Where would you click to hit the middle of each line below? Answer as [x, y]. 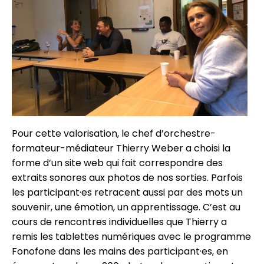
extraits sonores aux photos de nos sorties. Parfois [127, 178]
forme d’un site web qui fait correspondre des [117, 163]
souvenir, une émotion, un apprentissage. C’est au [126, 207]
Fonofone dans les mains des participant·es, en [120, 252]
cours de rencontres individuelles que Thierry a [119, 222]
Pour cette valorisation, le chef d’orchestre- [114, 134]
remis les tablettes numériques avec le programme [131, 237]
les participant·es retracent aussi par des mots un [127, 193]
